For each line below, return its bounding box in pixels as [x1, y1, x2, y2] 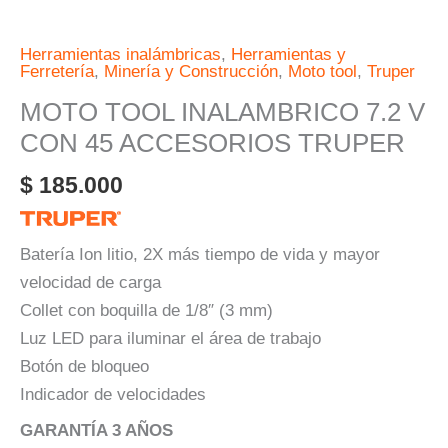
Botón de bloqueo [20, 356, 149, 376]
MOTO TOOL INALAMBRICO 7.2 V [20, 96, 425, 127]
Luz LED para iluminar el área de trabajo [20, 328, 321, 348]
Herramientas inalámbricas [20, 44, 221, 64]
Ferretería [20, 61, 94, 81]
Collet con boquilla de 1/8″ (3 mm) [20, 300, 273, 320]
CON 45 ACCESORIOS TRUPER [20, 127, 405, 158]
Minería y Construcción [104, 61, 278, 81]
